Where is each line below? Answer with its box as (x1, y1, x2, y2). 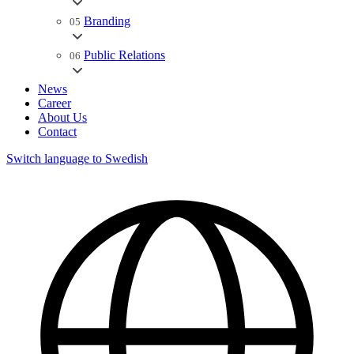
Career (38, 96, 71, 110)
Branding (84, 14, 130, 28)
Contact (38, 125, 77, 138)
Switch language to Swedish (6, 152, 148, 165)
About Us (38, 111, 87, 124)
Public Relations (84, 48, 165, 62)
